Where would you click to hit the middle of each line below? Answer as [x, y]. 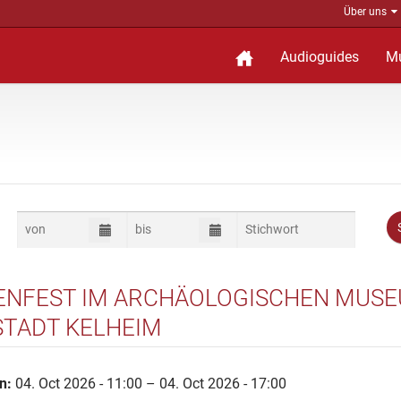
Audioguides [320, 57]
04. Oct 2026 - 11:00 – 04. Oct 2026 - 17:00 [149, 384]
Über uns [365, 12]
